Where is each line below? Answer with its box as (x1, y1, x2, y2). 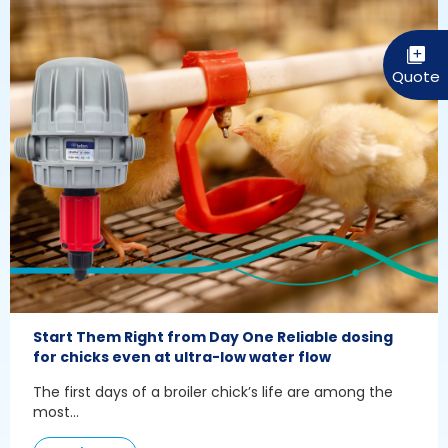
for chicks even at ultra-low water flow (33, 346, 331, 367)
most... (33, 401, 79, 422)
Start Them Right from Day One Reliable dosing (33, 326, 393, 347)
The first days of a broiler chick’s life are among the (33, 381, 393, 402)
